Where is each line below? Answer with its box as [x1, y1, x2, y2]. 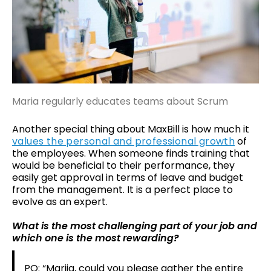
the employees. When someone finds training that [12, 146, 250, 160]
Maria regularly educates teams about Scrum [12, 94, 228, 108]
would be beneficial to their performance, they [12, 158, 235, 172]
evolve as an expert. [12, 194, 108, 209]
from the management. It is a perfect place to [12, 182, 233, 197]
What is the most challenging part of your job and [12, 218, 257, 233]
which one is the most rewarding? [12, 230, 179, 245]
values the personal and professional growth [12, 134, 235, 148]
